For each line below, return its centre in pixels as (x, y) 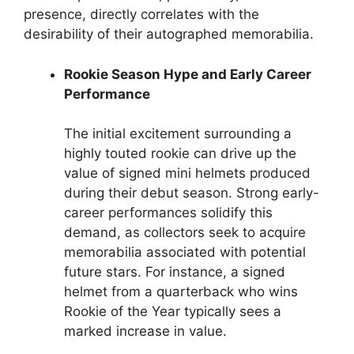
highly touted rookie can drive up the (180, 153)
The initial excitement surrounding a (178, 134)
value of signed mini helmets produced (187, 173)
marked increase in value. (145, 331)
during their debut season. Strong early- (192, 193)
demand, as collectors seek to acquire (185, 232)
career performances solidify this (168, 213)
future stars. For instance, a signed (175, 272)
